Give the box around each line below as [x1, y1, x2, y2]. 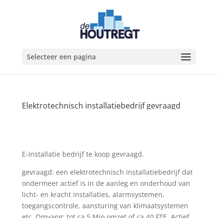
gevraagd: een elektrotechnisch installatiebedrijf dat [21, 167, 193, 177]
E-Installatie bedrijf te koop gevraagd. [21, 149, 144, 159]
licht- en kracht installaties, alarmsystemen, [21, 190, 164, 199]
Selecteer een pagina [26, 52, 96, 61]
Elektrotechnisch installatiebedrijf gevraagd [21, 100, 181, 111]
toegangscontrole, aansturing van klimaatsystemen [21, 201, 188, 210]
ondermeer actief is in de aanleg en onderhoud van [21, 179, 190, 188]
